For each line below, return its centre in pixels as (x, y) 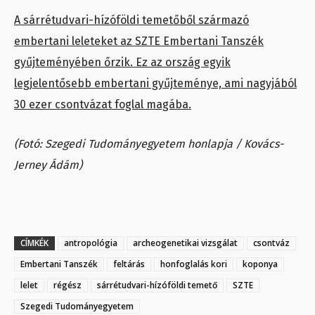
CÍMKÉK (34, 243)
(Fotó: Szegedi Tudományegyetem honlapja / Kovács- (149, 143)
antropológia (91, 243)
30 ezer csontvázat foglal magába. (103, 104)
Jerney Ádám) (48, 165)
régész (67, 285)
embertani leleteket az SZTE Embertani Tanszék (139, 41)
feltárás (129, 264)
